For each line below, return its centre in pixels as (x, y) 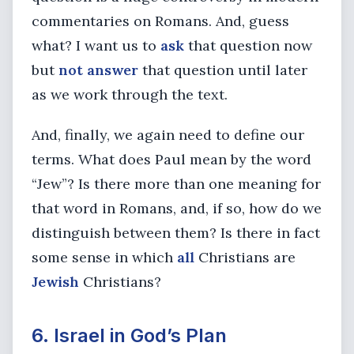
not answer (98, 70)
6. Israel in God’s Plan (129, 335)
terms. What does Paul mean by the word (171, 159)
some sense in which (104, 257)
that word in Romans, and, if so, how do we (177, 208)
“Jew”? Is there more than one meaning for (176, 184)
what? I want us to (96, 45)
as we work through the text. (130, 94)
